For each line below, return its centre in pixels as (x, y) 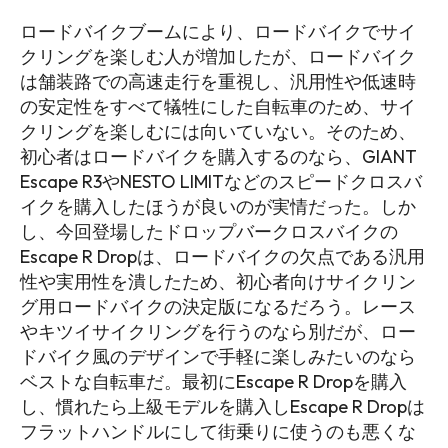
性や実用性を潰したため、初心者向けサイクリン (218, 281)
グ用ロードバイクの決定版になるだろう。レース (218, 306)
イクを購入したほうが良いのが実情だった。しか (218, 206)
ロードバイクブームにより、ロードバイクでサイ (218, 31)
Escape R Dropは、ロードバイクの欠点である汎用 (222, 256)
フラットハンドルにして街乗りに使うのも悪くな (218, 431)
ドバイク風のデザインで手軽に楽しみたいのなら (218, 356)
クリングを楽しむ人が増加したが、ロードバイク (218, 56)
